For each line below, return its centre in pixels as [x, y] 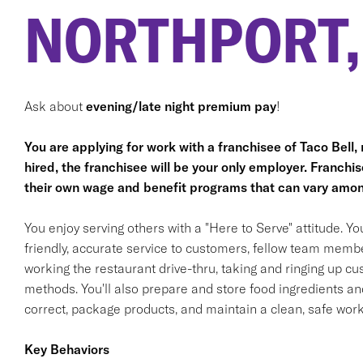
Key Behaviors [66, 349]
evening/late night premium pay [181, 106]
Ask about [55, 106]
